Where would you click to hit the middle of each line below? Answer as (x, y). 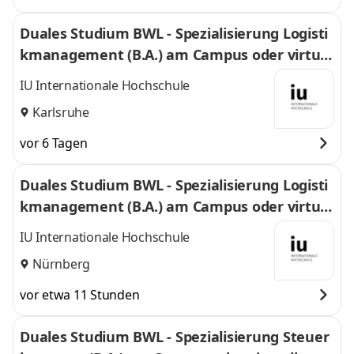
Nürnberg (61, 264)
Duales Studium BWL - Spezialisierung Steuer (174, 337)
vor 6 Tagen (54, 143)
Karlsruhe (61, 112)
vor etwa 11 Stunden (80, 295)
